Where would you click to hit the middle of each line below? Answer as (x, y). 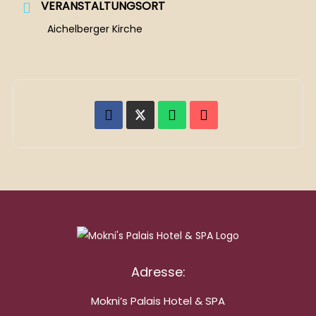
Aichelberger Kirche (95, 29)
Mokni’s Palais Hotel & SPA (158, 301)
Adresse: (158, 272)
